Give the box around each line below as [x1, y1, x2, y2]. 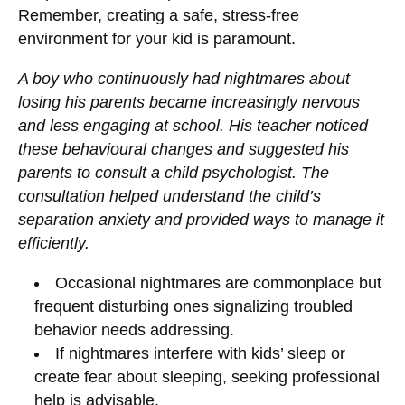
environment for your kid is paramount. [18, 30, 296, 49]
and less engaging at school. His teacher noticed [18, 117, 368, 136]
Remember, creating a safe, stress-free [18, 6, 299, 25]
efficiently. [18, 234, 89, 253]
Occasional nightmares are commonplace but [55, 273, 382, 292]
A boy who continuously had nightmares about [18, 70, 350, 89]
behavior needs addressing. [33, 320, 234, 339]
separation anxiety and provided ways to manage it [18, 211, 384, 230]
